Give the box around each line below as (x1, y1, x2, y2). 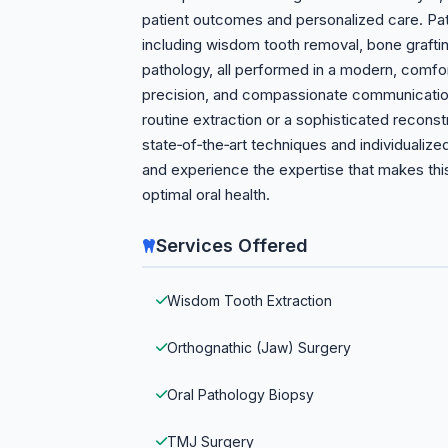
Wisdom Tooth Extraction (167, 292, 332, 309)
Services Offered (156, 235, 308, 256)
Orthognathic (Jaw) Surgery (167, 339, 351, 356)
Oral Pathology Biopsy (167, 386, 314, 403)
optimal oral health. (142, 185, 270, 204)
